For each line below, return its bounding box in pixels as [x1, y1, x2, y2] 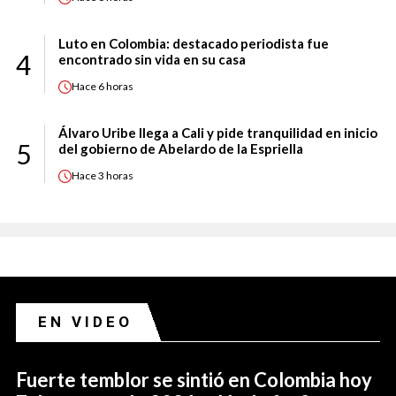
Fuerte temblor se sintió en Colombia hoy [16, 367, 372, 392]
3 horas [98, 169, 133, 183]
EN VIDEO [38, 312, 133, 331]
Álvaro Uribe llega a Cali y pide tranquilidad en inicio [58, 124, 377, 141]
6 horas [98, 80, 133, 94]
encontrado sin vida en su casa [58, 50, 246, 67]
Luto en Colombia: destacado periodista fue [58, 34, 329, 51]
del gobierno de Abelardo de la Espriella [58, 140, 303, 156]
